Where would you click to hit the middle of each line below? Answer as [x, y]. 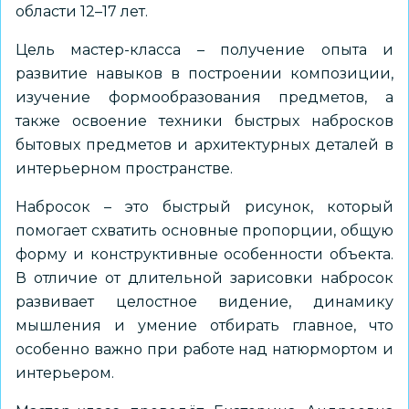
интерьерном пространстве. [124, 168]
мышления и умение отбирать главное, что [204, 325]
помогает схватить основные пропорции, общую [204, 231]
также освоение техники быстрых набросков [204, 121]
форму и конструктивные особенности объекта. [204, 254]
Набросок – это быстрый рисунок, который [204, 207]
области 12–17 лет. [82, 11]
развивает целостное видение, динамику [204, 302]
